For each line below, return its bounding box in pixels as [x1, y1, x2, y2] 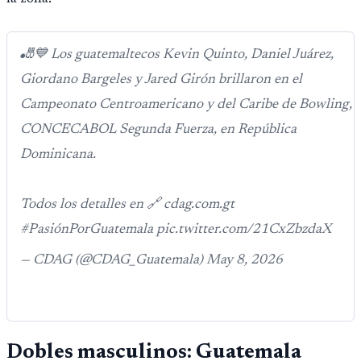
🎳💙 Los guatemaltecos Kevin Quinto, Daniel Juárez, [20, 48, 334, 63]
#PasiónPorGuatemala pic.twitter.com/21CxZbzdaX [20, 222, 331, 238]
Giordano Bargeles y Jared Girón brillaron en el [20, 73, 302, 88]
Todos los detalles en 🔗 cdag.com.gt [20, 197, 234, 213]
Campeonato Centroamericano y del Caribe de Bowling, [20, 98, 352, 113]
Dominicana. [20, 147, 96, 163]
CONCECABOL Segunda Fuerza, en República [20, 122, 297, 138]
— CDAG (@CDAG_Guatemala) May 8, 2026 [20, 253, 283, 268]
